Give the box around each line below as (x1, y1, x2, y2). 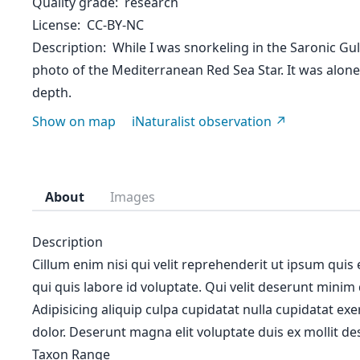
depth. (32, 84, 72, 101)
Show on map (32, 112, 116, 130)
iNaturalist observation (132, 112, 272, 130)
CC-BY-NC (87, 16, 144, 34)
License (32, 16, 77, 34)
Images (110, 188, 155, 206)
